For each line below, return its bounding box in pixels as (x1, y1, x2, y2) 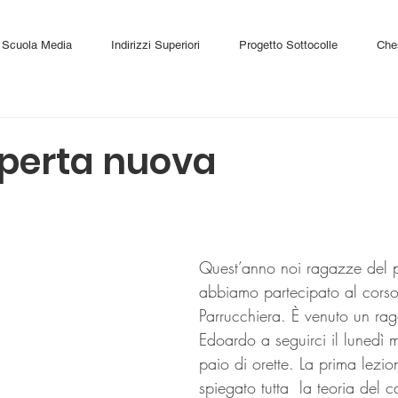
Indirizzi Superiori (111, 38, 200, 52)
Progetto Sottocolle (239, 38, 338, 52)
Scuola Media (2, 38, 72, 52)
